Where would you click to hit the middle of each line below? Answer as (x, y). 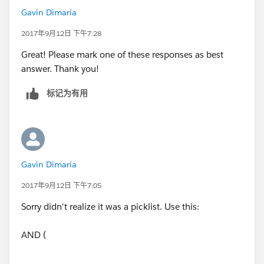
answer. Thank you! (60, 68)
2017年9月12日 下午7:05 (61, 185)
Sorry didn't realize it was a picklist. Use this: (110, 206)
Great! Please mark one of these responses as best (122, 54)
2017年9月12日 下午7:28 (61, 33)
